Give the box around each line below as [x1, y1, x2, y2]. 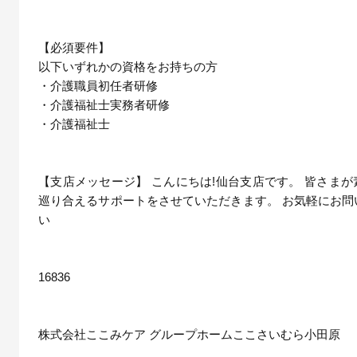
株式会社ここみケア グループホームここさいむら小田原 [38, 327, 340, 341]
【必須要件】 [38, 40, 110, 54]
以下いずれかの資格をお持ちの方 [38, 59, 218, 73]
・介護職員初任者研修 [38, 78, 158, 92]
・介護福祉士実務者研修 [38, 97, 170, 112]
